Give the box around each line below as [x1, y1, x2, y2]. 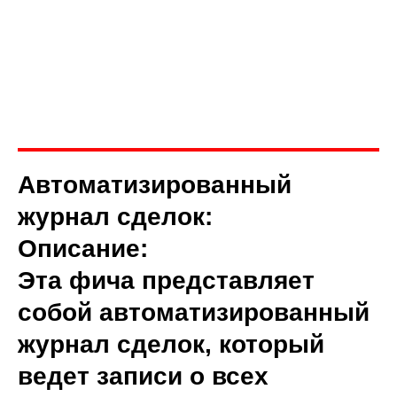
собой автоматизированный [18, 299, 370, 326]
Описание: [18, 235, 148, 262]
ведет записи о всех [18, 362, 269, 390]
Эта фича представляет [18, 267, 315, 294]
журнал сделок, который [18, 331, 324, 358]
